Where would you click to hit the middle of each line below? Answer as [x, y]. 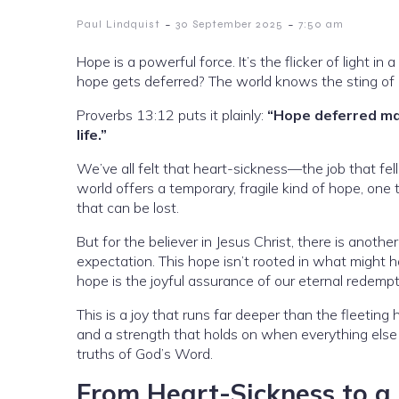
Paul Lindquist [118, 24]
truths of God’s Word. [145, 354]
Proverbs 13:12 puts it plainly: [172, 115]
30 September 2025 [229, 24]
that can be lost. [128, 208]
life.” [92, 135]
